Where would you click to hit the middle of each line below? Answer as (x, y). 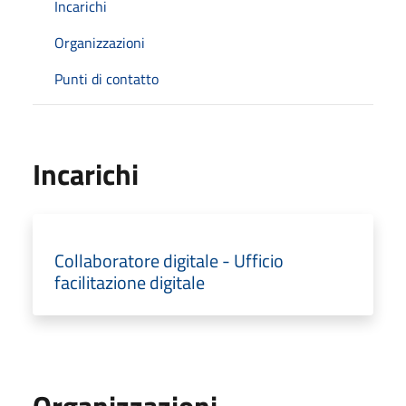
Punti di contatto (106, 78)
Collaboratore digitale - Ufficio (169, 260)
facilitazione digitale (130, 282)
